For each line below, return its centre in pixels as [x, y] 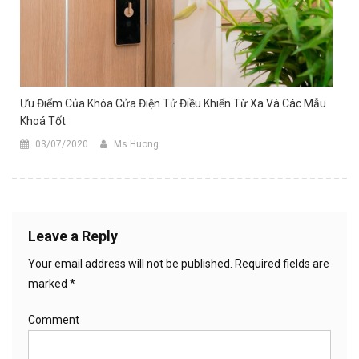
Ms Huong [136, 145]
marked [49, 284]
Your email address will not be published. [130, 264]
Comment [54, 320]
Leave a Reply [73, 236]
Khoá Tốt [43, 121]
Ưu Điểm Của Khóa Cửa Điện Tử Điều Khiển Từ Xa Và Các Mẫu [173, 104]
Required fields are [281, 264]
